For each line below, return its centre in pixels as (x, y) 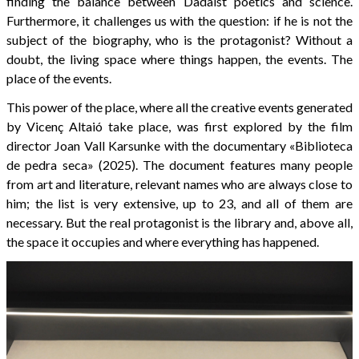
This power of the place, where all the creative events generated (179, 107)
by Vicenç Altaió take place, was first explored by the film (179, 127)
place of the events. (59, 79)
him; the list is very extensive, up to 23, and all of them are (179, 204)
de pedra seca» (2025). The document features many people (179, 165)
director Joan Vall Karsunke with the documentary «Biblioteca (179, 146)
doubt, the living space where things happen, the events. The (179, 59)
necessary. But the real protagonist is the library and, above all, (179, 223)
